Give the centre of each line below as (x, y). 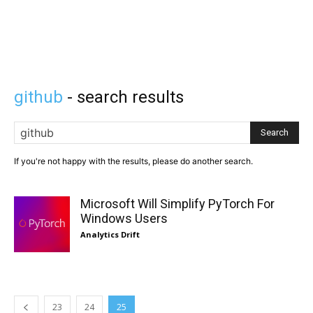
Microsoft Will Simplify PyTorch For (177, 204)
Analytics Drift (110, 234)
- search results (123, 97)
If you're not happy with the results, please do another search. (133, 161)
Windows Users (124, 218)
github (38, 97)
